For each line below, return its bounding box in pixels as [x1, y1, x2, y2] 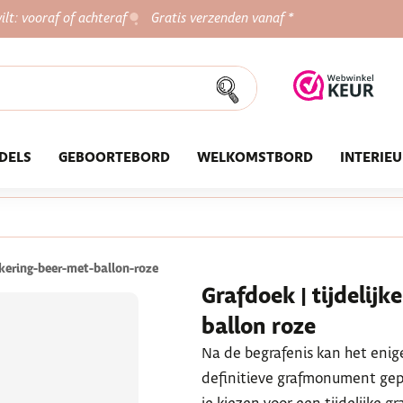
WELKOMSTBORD [197, 148, 313, 167]
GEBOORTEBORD [58, 148, 170, 167]
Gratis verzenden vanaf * [151, 10, 294, 28]
